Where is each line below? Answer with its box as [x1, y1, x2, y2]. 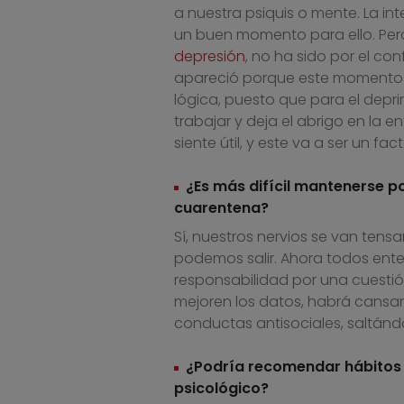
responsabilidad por [173, 270, 320, 291]
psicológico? [173, 378, 272, 399]
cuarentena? [173, 197, 272, 219]
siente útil [173, 133, 240, 154]
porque [242, 68, 295, 89]
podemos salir [173, 248, 274, 270]
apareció [173, 68, 243, 89]
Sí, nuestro [173, 226, 246, 248]
